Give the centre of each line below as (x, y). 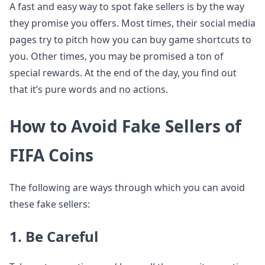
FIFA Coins (51, 155)
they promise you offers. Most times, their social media (132, 23)
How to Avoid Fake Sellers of (125, 126)
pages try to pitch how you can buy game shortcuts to (130, 40)
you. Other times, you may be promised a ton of (117, 56)
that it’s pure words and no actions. (89, 89)
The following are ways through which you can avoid (127, 188)
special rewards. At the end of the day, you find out (123, 73)
